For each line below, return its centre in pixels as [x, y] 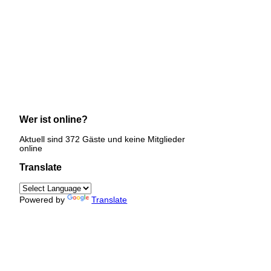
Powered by [44, 200]
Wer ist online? [54, 119]
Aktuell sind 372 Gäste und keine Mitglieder [103, 139]
